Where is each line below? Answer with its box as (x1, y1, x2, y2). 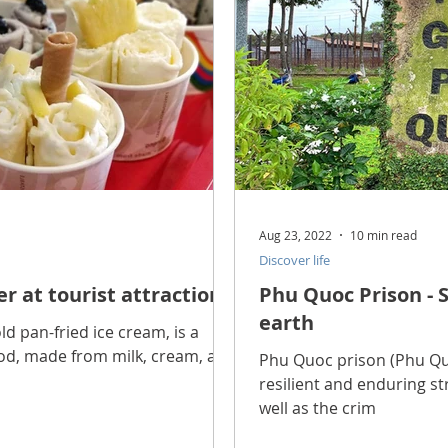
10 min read (350, 226, 417, 243)
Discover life (259, 250, 330, 269)
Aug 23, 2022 (259, 226, 332, 243)
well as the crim (259, 396, 376, 419)
